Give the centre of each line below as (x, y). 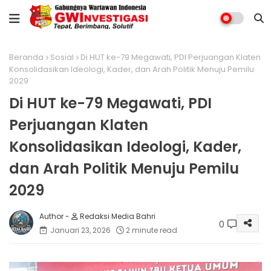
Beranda (26, 57)
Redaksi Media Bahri (117, 216)
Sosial (62, 57)
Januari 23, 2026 (80, 230)
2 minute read (152, 230)
